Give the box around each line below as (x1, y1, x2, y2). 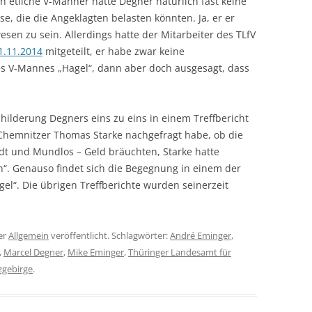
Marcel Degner (3, 246, 63, 258)
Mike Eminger (68, 246, 124, 258)
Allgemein (8, 229, 49, 242)
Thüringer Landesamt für (128, 246, 231, 258)
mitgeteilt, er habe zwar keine (42, 45, 185, 58)
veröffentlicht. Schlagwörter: (49, 229, 170, 242)
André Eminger (170, 229, 231, 242)
